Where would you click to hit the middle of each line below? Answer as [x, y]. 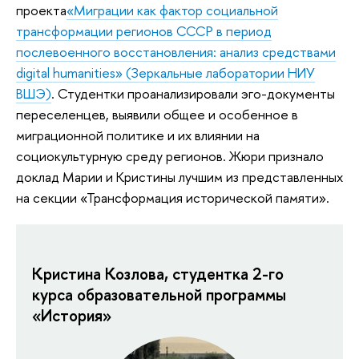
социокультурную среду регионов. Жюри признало [170, 156]
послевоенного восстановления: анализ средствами [176, 52]
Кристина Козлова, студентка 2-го [158, 273]
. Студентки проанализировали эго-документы [193, 94]
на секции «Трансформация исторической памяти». [173, 198]
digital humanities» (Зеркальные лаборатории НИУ [165, 73]
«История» [72, 315]
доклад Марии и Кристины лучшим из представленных [179, 177]
